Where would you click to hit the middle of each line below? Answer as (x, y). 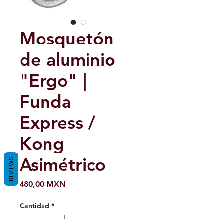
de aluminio (67, 60)
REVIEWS (11, 169)
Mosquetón (67, 39)
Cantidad (34, 206)
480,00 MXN (43, 184)
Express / (57, 123)
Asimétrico (63, 165)
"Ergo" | (53, 81)
